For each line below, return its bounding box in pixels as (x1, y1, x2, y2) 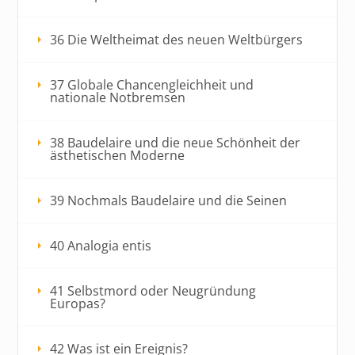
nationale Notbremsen (50, 88, 186, 106)
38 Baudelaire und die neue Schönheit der (50, 133, 301, 151)
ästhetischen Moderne (50, 146, 185, 164)
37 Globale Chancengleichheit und (50, 75, 254, 94)
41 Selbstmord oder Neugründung (50, 281, 257, 300)
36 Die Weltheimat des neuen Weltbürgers (50, 30, 303, 48)
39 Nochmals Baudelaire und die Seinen (50, 191, 288, 209)
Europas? (50, 294, 106, 312)
